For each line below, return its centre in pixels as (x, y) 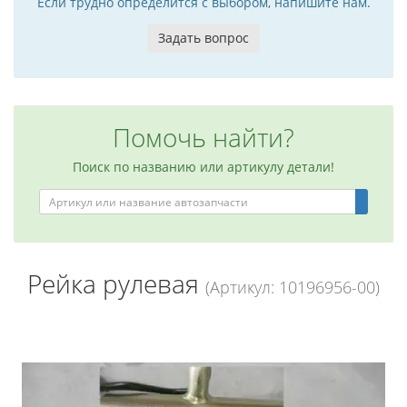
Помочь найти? (203, 137)
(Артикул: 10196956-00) (293, 287)
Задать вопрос (203, 38)
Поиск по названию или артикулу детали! (203, 167)
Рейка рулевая (116, 283)
